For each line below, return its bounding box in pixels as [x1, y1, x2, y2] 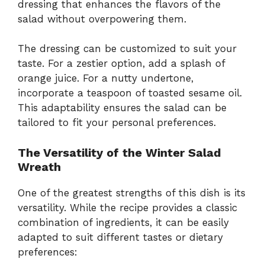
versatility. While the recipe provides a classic [18, 201, 237, 214]
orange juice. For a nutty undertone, [18, 72, 193, 85]
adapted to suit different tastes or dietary [18, 231, 223, 243]
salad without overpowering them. [18, 12, 186, 25]
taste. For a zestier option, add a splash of [18, 57, 225, 70]
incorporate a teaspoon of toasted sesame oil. [18, 87, 242, 99]
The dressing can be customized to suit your [18, 43, 237, 55]
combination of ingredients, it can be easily [18, 216, 229, 228]
